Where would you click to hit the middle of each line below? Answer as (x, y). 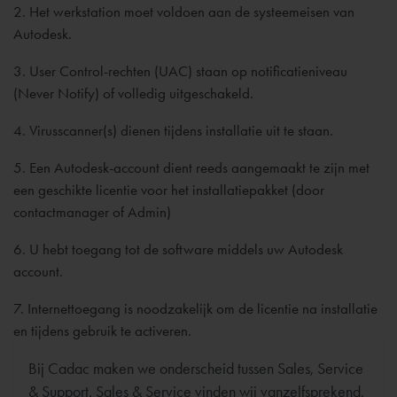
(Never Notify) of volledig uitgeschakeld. (133, 93)
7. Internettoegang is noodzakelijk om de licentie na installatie (195, 308)
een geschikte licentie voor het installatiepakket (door (169, 190)
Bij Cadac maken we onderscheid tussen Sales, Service (196, 368)
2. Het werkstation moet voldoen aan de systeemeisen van (184, 12)
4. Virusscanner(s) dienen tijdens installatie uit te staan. (173, 130)
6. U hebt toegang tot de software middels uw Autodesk (178, 249)
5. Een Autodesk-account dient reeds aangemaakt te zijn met (191, 167)
